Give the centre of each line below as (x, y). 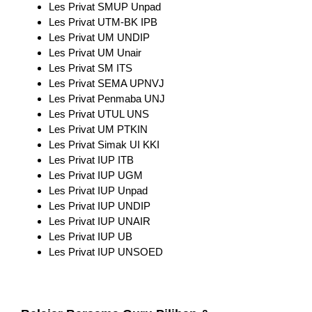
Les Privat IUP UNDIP (99, 206)
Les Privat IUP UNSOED (106, 252)
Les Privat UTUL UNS (99, 114)
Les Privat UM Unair (95, 53)
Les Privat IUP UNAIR (99, 221)
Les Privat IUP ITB (91, 160)
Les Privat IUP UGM (95, 175)
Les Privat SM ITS (90, 68)
